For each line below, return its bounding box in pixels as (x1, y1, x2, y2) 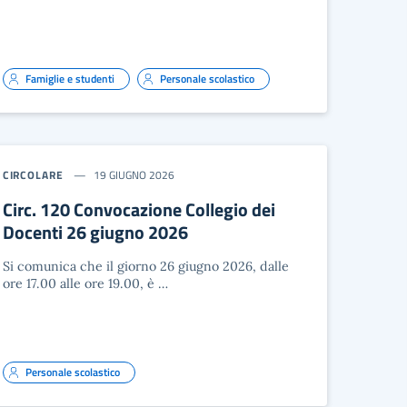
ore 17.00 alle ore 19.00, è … (2, 275, 168, 292)
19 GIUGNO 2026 (93, 166, 174, 184)
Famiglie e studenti (25, 70, 114, 87)
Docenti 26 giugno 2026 (2, 218, 188, 246)
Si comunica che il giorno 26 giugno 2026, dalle (2, 258, 289, 274)
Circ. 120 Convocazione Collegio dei (2, 195, 275, 223)
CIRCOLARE (2, 166, 64, 184)
